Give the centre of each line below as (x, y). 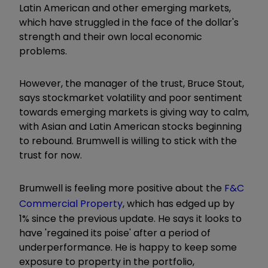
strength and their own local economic (111, 37)
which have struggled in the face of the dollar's (129, 23)
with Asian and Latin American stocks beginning (130, 127)
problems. (43, 51)
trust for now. (51, 156)
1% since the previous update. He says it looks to (130, 219)
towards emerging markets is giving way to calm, (134, 112)
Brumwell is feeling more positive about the (122, 188)
